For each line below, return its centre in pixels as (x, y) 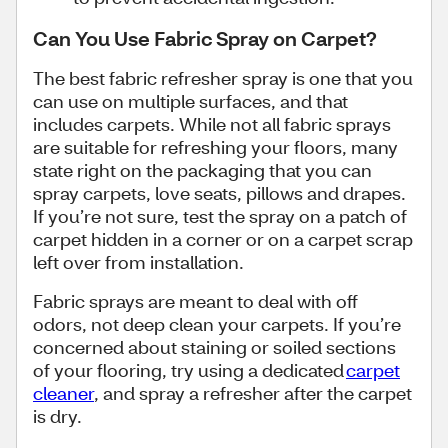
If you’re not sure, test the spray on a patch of (220, 216)
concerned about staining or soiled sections (214, 347)
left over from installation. (140, 262)
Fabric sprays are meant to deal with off (195, 301)
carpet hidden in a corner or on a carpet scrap (223, 239)
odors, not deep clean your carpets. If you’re (217, 324)
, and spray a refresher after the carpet (253, 393)
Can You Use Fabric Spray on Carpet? (205, 38)
